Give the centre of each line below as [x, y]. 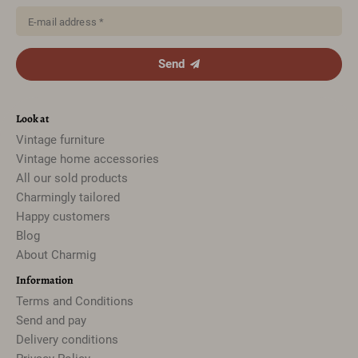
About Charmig [56, 255]
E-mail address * [66, 22]
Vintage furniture [60, 139]
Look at [32, 118]
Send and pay [51, 320]
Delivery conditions [67, 339]
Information [45, 280]
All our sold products [72, 178]
